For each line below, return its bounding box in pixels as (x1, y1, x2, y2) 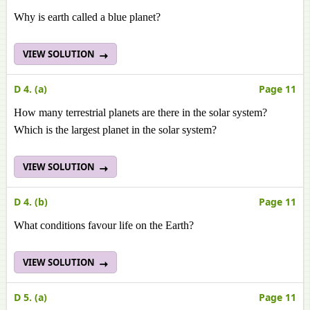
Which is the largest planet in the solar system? (14, 124, 217, 136)
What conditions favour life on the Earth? (14, 219, 194, 231)
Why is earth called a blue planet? (14, 11, 161, 23)
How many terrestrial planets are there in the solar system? (14, 107, 267, 118)
